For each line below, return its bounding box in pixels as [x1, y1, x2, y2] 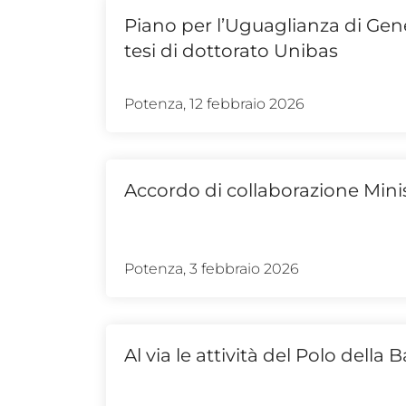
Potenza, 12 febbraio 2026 [124, 94, 304, 112]
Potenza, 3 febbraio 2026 [124, 259, 299, 277]
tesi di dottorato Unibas [124, 39, 338, 62]
